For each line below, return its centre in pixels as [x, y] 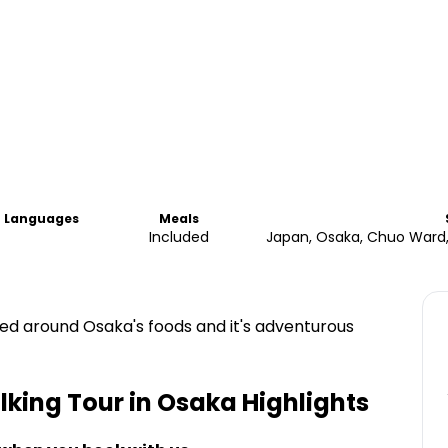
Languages [41, 218]
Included [178, 237]
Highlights [303, 402]
